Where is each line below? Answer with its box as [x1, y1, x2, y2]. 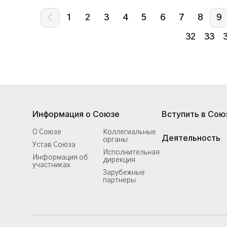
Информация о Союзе [32, 109, 120, 119]
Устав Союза [32, 141, 75, 148]
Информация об [32, 154, 88, 161]
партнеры [103, 177, 136, 184]
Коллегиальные [103, 129, 156, 136]
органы [103, 136, 128, 143]
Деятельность [162, 133, 220, 143]
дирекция [103, 157, 135, 164]
